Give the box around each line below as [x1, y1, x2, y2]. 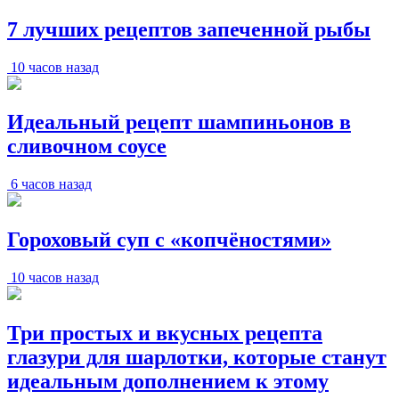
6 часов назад [11, 176, 92, 192]
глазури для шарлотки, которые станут [7, 346, 387, 370]
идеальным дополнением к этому [7, 370, 329, 394]
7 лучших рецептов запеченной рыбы [7, 17, 370, 41]
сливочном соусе [7, 134, 167, 159]
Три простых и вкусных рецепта [7, 322, 322, 346]
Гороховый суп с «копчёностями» [7, 228, 331, 252]
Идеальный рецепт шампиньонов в [7, 110, 351, 134]
